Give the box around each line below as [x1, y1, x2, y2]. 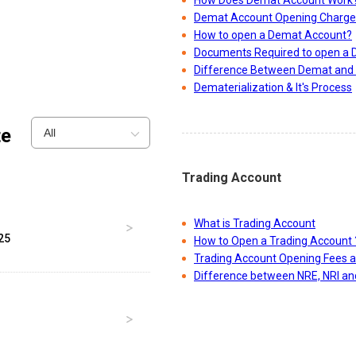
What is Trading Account [194, 217, 315, 230]
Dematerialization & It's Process [194, 81, 352, 95]
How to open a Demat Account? [194, 29, 352, 42]
